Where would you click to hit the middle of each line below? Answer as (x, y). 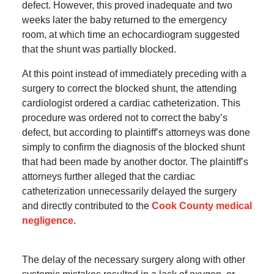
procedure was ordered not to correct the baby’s (124, 118)
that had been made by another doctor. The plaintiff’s (135, 162)
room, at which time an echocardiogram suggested (131, 35)
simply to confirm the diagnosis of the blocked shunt (133, 147)
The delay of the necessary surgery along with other (133, 260)
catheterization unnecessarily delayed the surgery (129, 191)
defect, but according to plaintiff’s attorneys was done (136, 133)
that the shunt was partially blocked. (99, 50)
